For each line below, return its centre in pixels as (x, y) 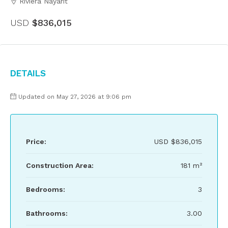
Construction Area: (60, 165)
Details (28, 72)
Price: (36, 141)
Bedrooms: (46, 189)
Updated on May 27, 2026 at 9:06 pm (75, 97)
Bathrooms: (47, 213)
